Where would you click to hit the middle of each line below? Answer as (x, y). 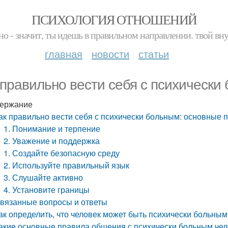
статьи (154, 54)
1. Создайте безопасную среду (62, 153)
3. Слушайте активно (44, 177)
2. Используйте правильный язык (67, 165)
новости (110, 54)
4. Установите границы (47, 190)
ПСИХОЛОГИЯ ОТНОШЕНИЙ (114, 19)
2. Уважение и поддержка (52, 141)
